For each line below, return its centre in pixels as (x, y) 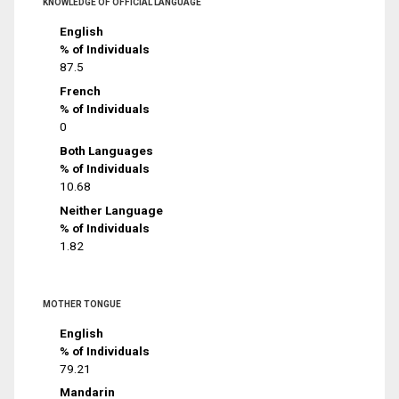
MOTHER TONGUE (82, 304)
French (81, 90)
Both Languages (107, 150)
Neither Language (112, 210)
